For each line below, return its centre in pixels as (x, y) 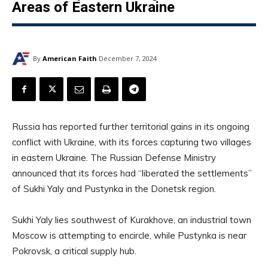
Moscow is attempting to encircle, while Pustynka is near (129, 236)
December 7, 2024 (128, 59)
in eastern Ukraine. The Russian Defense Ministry (114, 158)
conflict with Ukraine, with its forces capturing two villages (132, 142)
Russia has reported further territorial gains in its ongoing (131, 127)
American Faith (70, 58)
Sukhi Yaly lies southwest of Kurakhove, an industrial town (132, 220)
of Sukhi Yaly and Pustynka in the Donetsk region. (114, 189)
